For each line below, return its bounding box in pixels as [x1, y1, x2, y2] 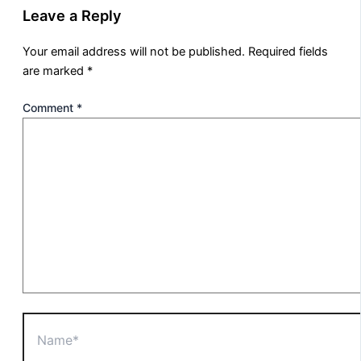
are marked [23, 64, 87, 79]
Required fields [248, 44, 328, 60]
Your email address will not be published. [23, 44, 245, 60]
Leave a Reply [23, 6, 122, 24]
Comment [23, 100, 77, 114]
